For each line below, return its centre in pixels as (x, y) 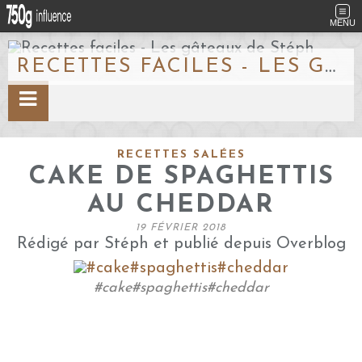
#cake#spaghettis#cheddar (181, 288)
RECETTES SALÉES (181, 155)
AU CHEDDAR (181, 206)
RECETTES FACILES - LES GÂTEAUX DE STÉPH (330, 67)
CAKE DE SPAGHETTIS (181, 177)
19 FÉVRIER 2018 (181, 228)
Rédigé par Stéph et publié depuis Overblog (181, 244)
